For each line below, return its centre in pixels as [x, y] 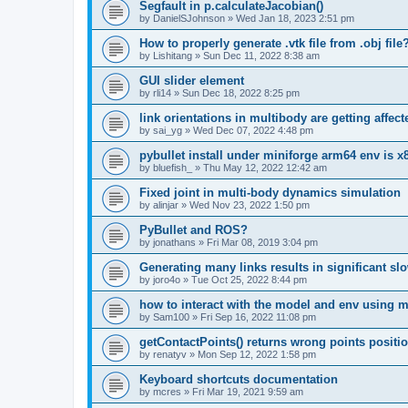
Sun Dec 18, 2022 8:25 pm [241, 93]
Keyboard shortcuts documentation [239, 379]
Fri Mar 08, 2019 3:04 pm [262, 242]
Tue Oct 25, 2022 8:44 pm [249, 280]
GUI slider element [192, 81]
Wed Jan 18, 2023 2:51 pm [295, 18]
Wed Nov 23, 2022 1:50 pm [250, 205]
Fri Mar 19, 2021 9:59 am [248, 392]
